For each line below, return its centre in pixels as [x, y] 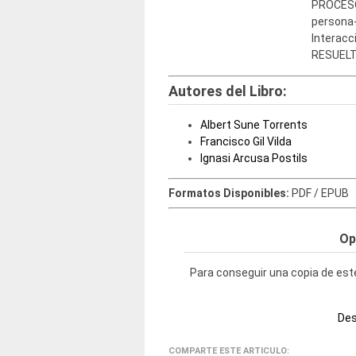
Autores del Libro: [228, 91]
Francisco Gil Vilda [246, 141]
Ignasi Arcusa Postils [254, 158]
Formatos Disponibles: [230, 193]
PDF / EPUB [320, 193]
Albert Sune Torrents [254, 124]
